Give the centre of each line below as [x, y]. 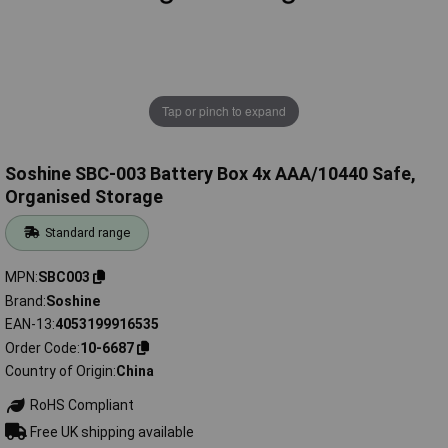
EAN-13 [28, 324]
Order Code [41, 347]
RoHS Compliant [80, 405]
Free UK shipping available [110, 431]
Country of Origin [59, 371]
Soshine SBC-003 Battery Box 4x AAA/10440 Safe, [210, 174]
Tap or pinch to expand [224, 111]
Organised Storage [84, 197]
